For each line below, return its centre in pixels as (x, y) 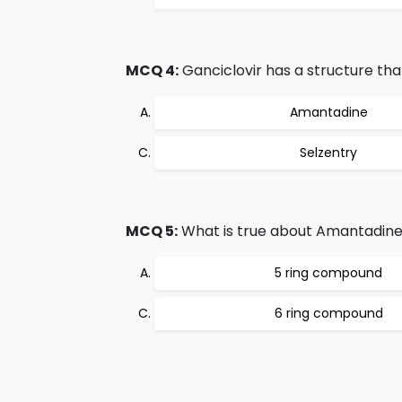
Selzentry (328, 153)
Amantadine (328, 112)
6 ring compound (328, 313)
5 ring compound (328, 273)
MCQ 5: (152, 231)
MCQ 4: (152, 70)
